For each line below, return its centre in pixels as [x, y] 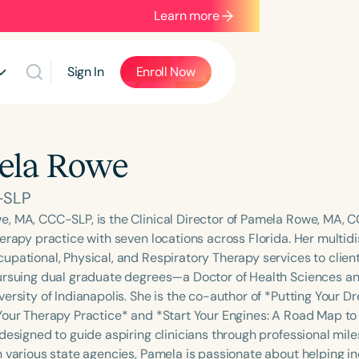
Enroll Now [165, 72]
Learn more [187, 16]
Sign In [85, 72]
